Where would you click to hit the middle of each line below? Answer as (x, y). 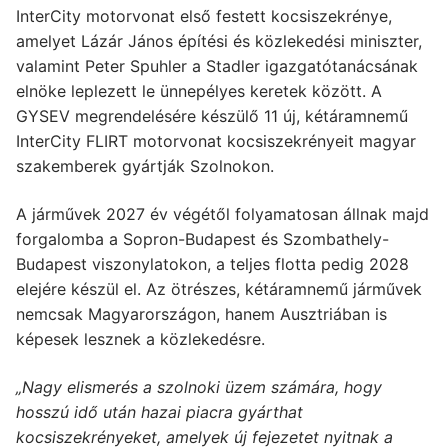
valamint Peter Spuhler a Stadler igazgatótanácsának (217, 66)
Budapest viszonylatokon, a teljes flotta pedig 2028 (212, 264)
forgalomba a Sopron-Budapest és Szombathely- (202, 239)
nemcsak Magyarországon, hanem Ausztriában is (201, 314)
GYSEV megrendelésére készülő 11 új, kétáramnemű (212, 116)
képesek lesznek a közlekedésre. (140, 339)
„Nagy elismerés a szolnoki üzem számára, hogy (199, 386)
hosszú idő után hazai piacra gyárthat (159, 411)
